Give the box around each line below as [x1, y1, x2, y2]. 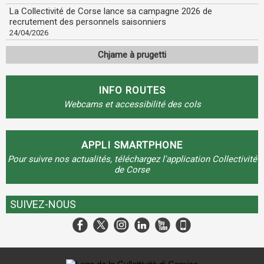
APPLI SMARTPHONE [81, 139, 183, 151]
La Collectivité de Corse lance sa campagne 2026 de [9, 6, 212, 16]
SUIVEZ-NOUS [10, 198, 76, 210]
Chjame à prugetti [98, 49, 166, 60]
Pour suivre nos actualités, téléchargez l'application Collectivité [7, 154, 257, 164]
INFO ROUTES [98, 84, 166, 96]
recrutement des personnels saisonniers [9, 16, 166, 27]
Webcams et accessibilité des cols [63, 99, 201, 110]
